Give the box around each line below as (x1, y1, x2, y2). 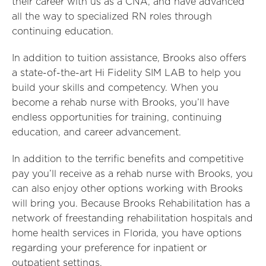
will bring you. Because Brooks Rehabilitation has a (12, 199, 250, 208)
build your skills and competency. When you (12, 83, 218, 93)
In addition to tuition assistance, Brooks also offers (12, 53, 246, 63)
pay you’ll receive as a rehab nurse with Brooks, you (12, 169, 253, 179)
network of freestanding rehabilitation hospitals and (12, 214, 253, 223)
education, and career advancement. (12, 128, 181, 137)
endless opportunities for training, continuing (12, 113, 222, 122)
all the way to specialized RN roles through (12, 12, 212, 21)
